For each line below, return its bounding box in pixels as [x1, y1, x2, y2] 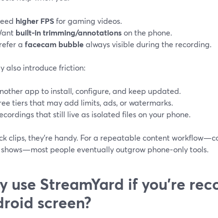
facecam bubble [25, 38, 84, 49]
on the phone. [122, 27, 172, 37]
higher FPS [16, 15, 54, 26]
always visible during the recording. [84, 38, 212, 49]
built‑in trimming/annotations [16, 27, 122, 37]
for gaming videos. [54, 15, 122, 26]
